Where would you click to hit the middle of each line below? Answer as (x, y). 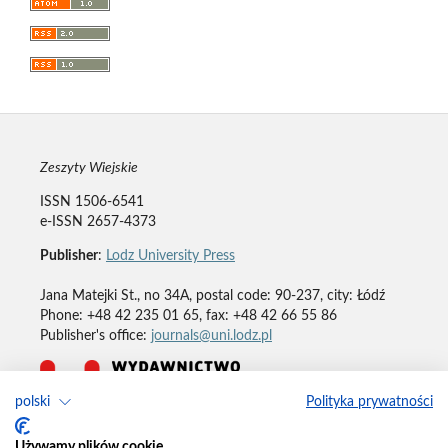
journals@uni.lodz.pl (211, 336)
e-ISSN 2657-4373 (97, 222)
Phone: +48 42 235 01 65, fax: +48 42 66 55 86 (188, 316)
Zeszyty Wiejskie (88, 168)
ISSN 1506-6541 (91, 202)
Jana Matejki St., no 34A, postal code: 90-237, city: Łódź (212, 296)
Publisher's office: (95, 336)
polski (32, 401)
